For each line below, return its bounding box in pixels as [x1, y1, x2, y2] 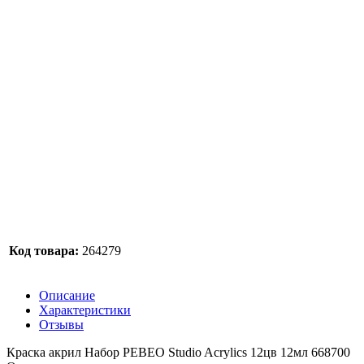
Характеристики [39, 302, 131, 317]
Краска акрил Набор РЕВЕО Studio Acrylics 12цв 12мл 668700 [6, 344, 350, 359]
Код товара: [9, 243, 79, 258]
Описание [39, 288, 95, 302]
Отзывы [39, 317, 84, 331]
